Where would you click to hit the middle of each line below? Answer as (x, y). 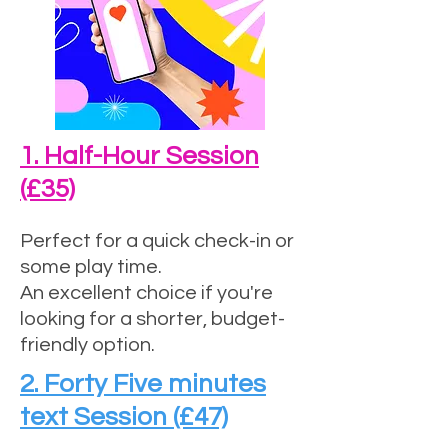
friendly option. (87, 345)
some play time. (91, 267)
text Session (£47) (124, 417)
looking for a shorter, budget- (152, 319)
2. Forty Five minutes (143, 384)
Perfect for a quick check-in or (157, 241)
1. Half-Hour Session (139, 156)
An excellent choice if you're (146, 293)
